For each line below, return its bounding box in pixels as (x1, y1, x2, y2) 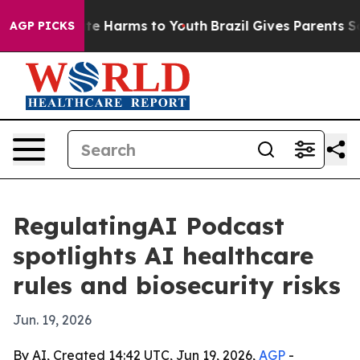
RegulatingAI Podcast (13, 211, 284, 241)
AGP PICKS (10, 18, 75, 33)
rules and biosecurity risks (13, 270, 341, 301)
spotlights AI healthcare (13, 240, 313, 271)
